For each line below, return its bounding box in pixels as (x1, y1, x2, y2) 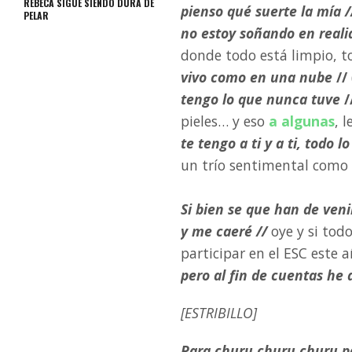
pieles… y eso (181, 112, 269, 130)
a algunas (269, 112, 335, 130)
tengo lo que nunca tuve (181, 90, 344, 108)
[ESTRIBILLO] (181, 303, 257, 322)
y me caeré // (181, 222, 267, 240)
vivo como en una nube (181, 68, 332, 86)
